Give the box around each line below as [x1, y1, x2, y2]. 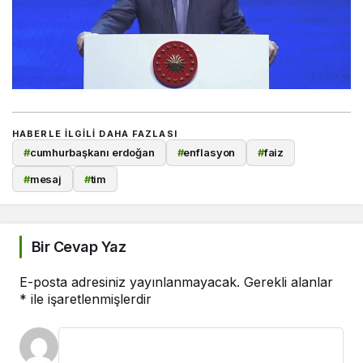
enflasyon [183, 146, 236, 160]
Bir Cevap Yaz [32, 238, 126, 256]
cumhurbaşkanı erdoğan [29, 146, 155, 160]
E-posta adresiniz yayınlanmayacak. [19, 274, 240, 291]
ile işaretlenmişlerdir [27, 291, 152, 308]
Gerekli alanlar [244, 274, 333, 291]
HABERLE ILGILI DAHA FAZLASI [12, 128, 177, 140]
